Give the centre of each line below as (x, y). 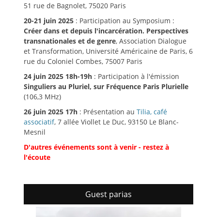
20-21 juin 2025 (49, 20)
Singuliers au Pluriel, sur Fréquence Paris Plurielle (106, 86)
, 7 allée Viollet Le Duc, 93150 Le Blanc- (116, 122)
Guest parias (108, 194)
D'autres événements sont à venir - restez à (96, 147)
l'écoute (37, 157)
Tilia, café (152, 111)
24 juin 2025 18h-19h (58, 76)
